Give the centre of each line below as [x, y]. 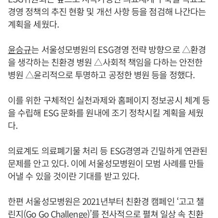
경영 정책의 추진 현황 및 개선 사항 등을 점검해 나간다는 [107, 11]
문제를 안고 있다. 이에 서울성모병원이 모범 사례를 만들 [106, 163]
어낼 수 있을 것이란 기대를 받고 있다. [74, 176]
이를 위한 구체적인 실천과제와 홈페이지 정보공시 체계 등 [109, 100]
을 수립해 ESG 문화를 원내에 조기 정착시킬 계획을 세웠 [106, 112]
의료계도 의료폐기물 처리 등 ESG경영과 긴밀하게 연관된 [108, 150]
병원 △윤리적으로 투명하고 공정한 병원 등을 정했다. [101, 74]
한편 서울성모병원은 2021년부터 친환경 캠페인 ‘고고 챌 [106, 201]
